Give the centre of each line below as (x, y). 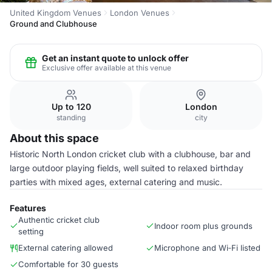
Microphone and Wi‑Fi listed (207, 248)
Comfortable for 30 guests (68, 264)
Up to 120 (71, 107)
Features (28, 208)
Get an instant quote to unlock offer (115, 58)
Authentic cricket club (59, 220)
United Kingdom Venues (56, 13)
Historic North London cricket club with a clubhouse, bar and (130, 154)
